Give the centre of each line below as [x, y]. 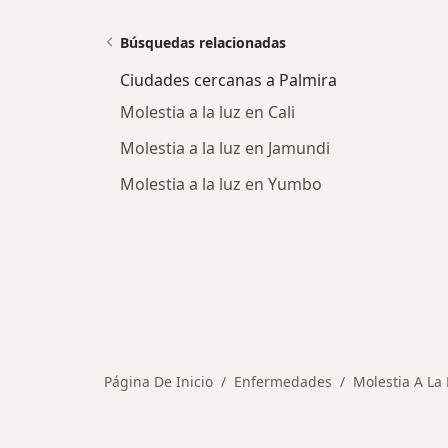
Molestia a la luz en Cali [207, 112]
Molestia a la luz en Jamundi [225, 148]
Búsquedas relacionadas [203, 42]
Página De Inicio [158, 381]
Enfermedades [283, 381]
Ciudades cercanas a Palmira [228, 80]
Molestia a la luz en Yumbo [221, 184]
